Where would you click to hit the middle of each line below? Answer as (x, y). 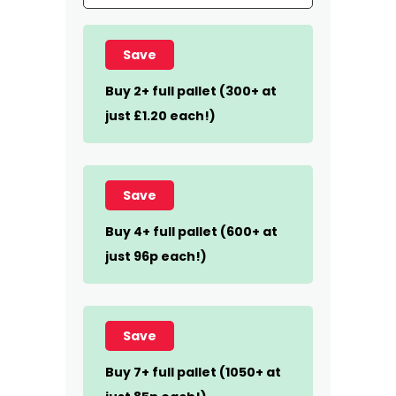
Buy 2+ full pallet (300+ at (191, 91)
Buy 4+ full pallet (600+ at (191, 232)
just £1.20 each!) (160, 116)
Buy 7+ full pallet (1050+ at (193, 372)
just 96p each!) (156, 256)
